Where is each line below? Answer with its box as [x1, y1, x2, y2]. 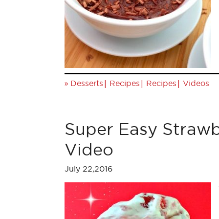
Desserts [70, 79, 103, 88]
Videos [183, 79, 209, 88]
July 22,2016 [65, 164, 112, 173]
